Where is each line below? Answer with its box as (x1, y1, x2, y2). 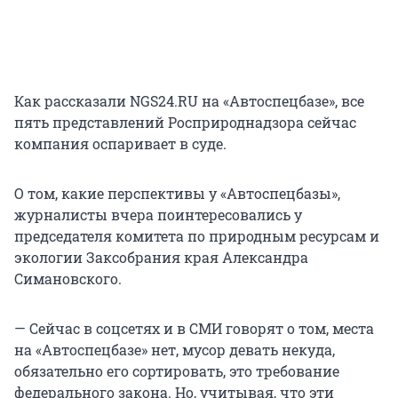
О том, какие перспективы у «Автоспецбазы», (14, 183, 340, 203)
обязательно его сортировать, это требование (14, 361, 339, 380)
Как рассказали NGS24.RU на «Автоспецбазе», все (14, 91, 364, 110)
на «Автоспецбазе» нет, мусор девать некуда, (14, 339, 335, 359)
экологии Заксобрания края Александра (14, 247, 308, 267)
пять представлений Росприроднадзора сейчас (14, 112, 356, 131)
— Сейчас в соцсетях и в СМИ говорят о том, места (14, 318, 374, 338)
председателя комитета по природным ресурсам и (14, 226, 379, 245)
